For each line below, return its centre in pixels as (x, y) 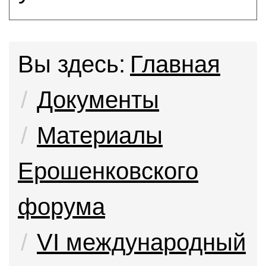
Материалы (100, 135)
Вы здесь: (72, 64)
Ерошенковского (108, 171)
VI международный (141, 242)
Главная (175, 64)
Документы (98, 100)
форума (61, 207)
